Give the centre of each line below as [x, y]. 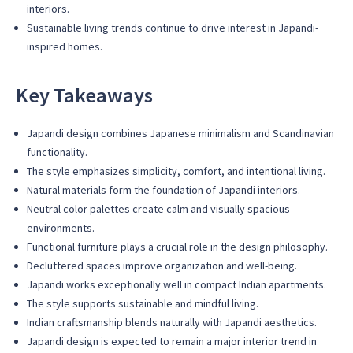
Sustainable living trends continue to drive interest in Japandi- [173, 27]
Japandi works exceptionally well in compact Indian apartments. [176, 285]
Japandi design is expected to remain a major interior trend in [172, 342]
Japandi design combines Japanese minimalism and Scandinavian [180, 134]
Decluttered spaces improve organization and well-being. [162, 266]
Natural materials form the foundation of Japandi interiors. [163, 190]
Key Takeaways [84, 95]
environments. [61, 228]
